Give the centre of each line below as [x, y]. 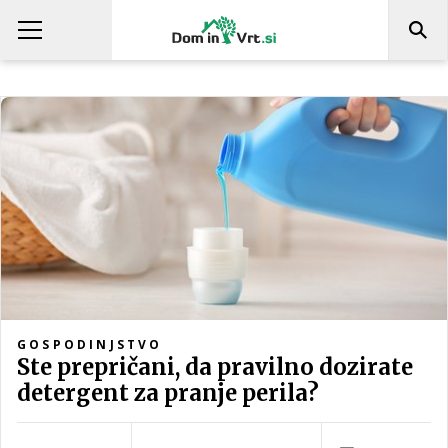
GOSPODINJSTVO [90, 344]
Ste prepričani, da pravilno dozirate [215, 367]
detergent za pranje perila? [168, 393]
